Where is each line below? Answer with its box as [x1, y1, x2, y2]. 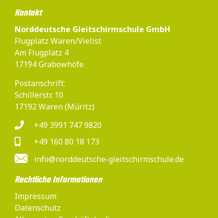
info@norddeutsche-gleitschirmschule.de [34, 153, 184, 164]
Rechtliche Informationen [15, 173, 102, 187]
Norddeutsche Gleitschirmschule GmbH [15, 24, 170, 35]
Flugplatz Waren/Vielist [15, 36, 101, 47]
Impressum [15, 190, 56, 201]
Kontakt [15, 6, 41, 21]
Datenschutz [15, 202, 61, 213]
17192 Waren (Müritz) [15, 101, 94, 112]
